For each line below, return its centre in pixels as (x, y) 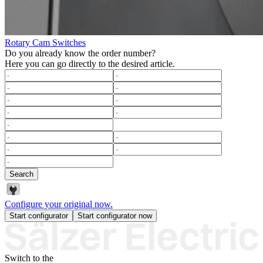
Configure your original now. (59, 204)
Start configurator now (115, 215)
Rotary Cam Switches (45, 42)
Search (21, 174)
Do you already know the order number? (80, 53)
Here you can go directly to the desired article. (90, 63)
